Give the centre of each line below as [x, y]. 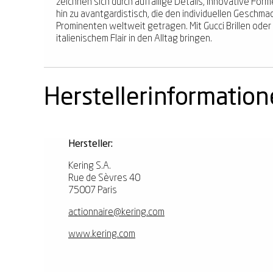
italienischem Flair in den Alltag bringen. [134, 39]
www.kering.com [102, 234]
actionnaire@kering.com [116, 212]
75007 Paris [93, 190]
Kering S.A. [90, 166]
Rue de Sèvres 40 [104, 178]
